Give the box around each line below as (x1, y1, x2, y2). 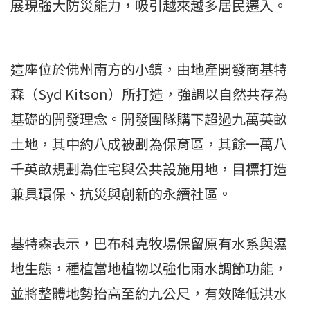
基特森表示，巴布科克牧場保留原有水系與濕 (10, 233, 287, 253)
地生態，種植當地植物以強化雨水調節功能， (10, 258, 287, 278)
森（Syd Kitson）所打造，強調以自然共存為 (10, 84, 288, 104)
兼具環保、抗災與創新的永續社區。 (10, 183, 232, 203)
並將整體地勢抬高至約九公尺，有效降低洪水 (10, 283, 287, 303)
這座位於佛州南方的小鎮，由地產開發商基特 (10, 59, 287, 79)
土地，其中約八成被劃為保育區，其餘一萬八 (10, 134, 287, 154)
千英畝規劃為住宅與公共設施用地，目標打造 (10, 158, 287, 179)
